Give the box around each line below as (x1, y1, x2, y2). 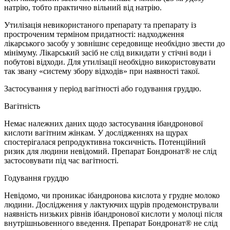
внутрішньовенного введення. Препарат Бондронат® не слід (4, 219, 218, 228)
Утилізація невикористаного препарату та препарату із (4, 21, 196, 30)
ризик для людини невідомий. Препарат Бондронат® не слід (4, 147, 217, 156)
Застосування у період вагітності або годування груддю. (4, 84, 201, 93)
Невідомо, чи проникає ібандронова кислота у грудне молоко (4, 191, 220, 200)
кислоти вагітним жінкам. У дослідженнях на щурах (4, 128, 188, 138)
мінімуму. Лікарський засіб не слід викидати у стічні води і (4, 48, 211, 57)
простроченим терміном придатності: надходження (4, 30, 184, 39)
